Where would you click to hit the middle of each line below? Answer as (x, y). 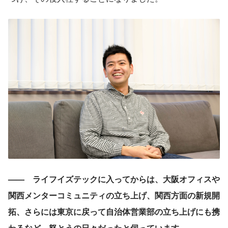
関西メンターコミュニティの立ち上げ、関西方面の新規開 (114, 195)
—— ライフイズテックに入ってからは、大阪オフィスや (114, 179)
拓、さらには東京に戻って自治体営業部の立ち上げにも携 (114, 212)
